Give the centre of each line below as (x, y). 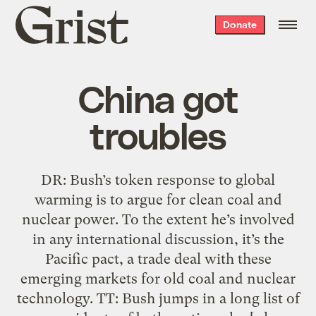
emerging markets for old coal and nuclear (158, 278)
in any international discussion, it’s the (158, 239)
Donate (239, 24)
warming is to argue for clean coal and (158, 199)
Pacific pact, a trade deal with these (158, 259)
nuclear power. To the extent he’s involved (158, 219)
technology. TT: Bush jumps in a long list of (158, 298)
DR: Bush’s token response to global (158, 180)
